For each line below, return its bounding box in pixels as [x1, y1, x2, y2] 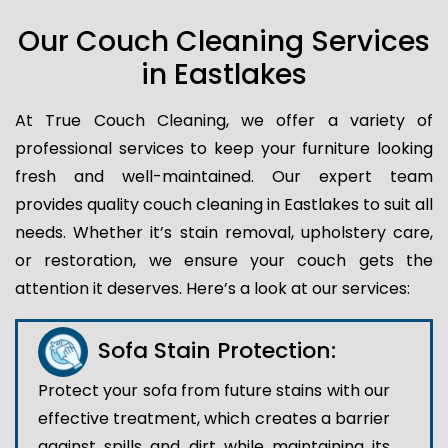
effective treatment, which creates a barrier [38, 406, 390, 430]
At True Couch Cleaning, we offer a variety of [15, 108, 433, 132]
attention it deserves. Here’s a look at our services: [15, 276, 410, 300]
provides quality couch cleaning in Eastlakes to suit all [15, 192, 433, 216]
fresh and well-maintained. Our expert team [15, 164, 433, 188]
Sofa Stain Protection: [98, 334, 336, 366]
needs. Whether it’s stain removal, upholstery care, [15, 220, 433, 244]
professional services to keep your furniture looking [15, 136, 433, 160]
